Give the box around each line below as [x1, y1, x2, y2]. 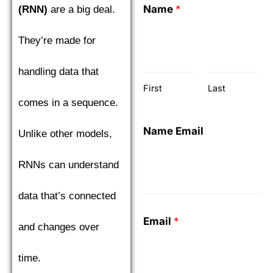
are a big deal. [48, 4, 115, 15]
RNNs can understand [18, 159, 119, 171]
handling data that [18, 66, 99, 77]
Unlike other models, [18, 128, 112, 140]
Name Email [143, 124, 204, 137]
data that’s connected [18, 190, 116, 202]
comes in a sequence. [18, 97, 118, 108]
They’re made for [18, 35, 96, 46]
